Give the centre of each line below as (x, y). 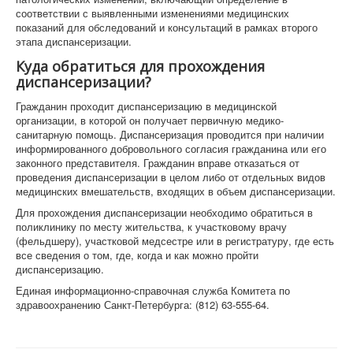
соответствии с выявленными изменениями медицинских (152, 13)
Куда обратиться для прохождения (140, 66)
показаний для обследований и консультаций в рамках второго (167, 27)
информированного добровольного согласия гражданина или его (171, 149)
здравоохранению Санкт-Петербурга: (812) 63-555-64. (143, 305)
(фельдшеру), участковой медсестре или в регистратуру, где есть (175, 241)
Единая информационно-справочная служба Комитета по (153, 290)
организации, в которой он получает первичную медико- (150, 120)
